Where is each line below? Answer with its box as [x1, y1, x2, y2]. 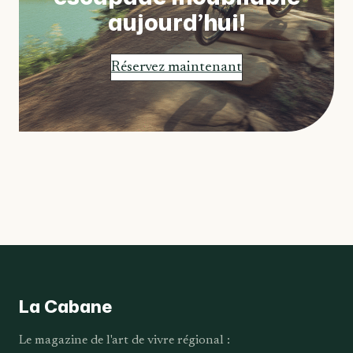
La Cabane [19, 293, 112, 318]
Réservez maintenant [111, 59, 242, 75]
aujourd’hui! [108, 5, 245, 38]
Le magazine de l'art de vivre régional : [19, 333, 230, 347]
